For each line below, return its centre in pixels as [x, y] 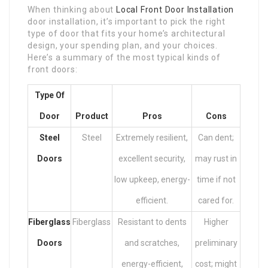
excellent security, [152, 158]
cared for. [216, 200]
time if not [216, 179]
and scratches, [152, 243]
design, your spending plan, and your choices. [123, 45]
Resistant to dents [152, 222]
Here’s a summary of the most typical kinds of [124, 57]
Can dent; [216, 137]
